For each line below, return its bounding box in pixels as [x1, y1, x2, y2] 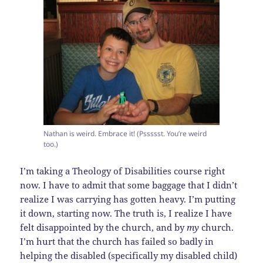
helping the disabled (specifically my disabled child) [20, 249, 238, 261]
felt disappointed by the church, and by [20, 221, 187, 233]
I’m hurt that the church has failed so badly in [20, 235, 214, 247]
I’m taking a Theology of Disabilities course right [20, 164, 225, 177]
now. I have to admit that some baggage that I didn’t [20, 178, 238, 191]
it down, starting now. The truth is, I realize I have [20, 207, 232, 219]
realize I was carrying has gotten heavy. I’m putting [20, 193, 236, 205]
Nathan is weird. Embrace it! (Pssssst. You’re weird [43, 128, 207, 139]
